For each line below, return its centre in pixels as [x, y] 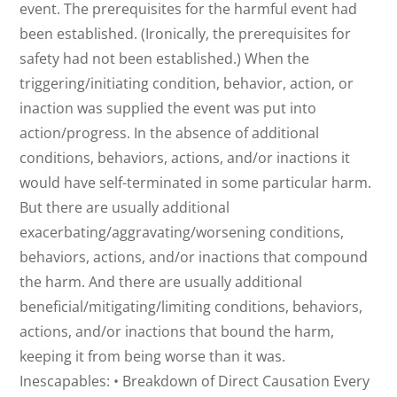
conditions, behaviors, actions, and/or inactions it [185, 158]
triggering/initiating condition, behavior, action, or [187, 84]
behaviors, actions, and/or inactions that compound [194, 257]
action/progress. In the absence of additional [170, 133]
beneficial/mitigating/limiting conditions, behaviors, [191, 307]
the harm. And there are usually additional [161, 282]
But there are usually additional [125, 208]
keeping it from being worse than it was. [153, 357]
